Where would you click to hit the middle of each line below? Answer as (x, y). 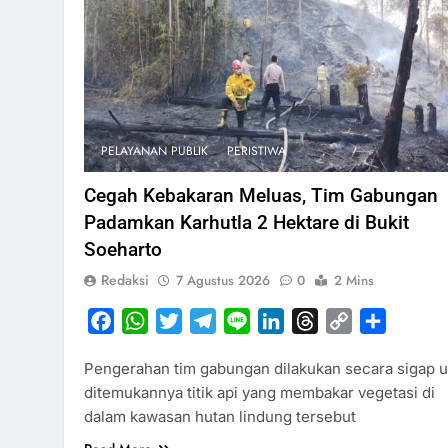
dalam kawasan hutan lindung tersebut (220, 417)
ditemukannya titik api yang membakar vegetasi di (259, 393)
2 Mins (354, 281)
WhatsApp (187, 321)
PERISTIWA (256, 151)
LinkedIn (315, 321)
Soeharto (123, 250)
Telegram (251, 321)
